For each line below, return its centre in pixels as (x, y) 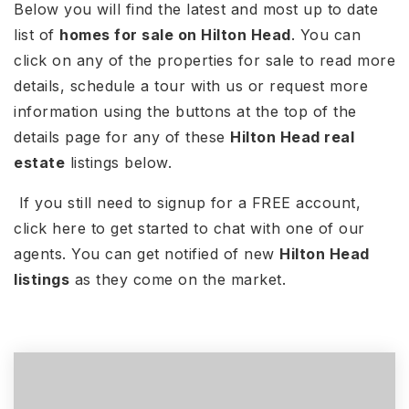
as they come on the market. (178, 279)
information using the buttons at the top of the (185, 111)
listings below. (121, 163)
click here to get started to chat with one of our (189, 228)
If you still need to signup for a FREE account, (187, 203)
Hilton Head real (292, 137)
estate (39, 163)
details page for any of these (122, 137)
